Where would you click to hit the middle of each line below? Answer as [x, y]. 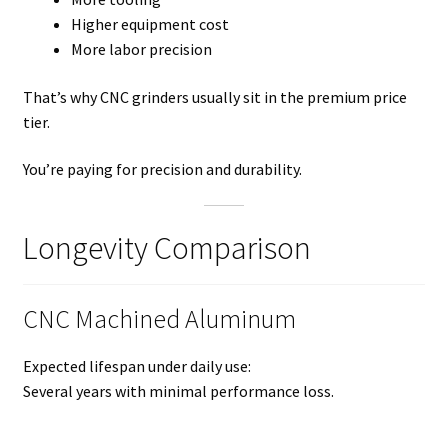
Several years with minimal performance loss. [178, 391]
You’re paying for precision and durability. [162, 169]
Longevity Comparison [166, 247]
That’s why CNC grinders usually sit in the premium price [214, 96]
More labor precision [141, 49]
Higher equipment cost [149, 24]
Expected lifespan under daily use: [136, 366]
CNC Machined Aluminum [159, 319]
